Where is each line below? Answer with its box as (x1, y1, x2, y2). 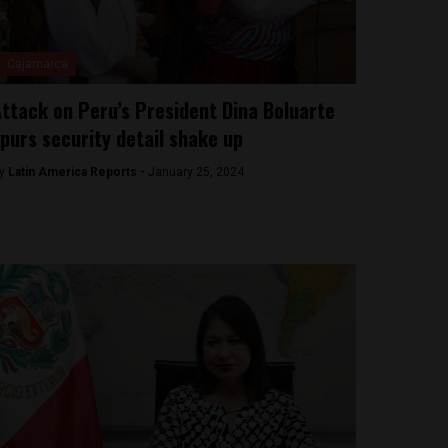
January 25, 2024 (147, 165, 244, 179)
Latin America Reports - (7, 165, 148, 179)
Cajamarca (6, 57, 68, 71)
